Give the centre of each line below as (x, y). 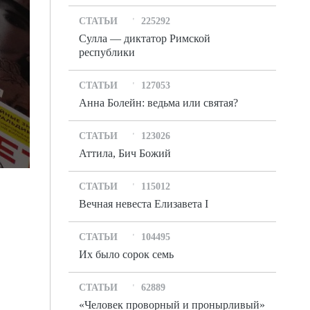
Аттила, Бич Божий (125, 153)
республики (107, 52)
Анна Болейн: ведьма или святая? (158, 103)
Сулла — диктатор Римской (145, 38)
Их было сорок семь (126, 254)
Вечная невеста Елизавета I (144, 204)
